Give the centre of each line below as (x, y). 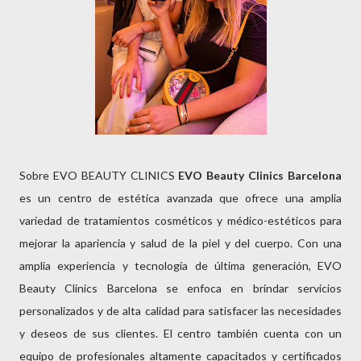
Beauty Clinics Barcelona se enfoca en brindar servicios (180, 288)
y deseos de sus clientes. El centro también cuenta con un (180, 333)
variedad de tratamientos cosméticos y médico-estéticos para (180, 220)
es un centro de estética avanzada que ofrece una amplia (180, 198)
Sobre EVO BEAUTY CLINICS (99, 175)
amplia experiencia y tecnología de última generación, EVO (180, 266)
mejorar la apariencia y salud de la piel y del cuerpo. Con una (180, 243)
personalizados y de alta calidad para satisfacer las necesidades (180, 311)
